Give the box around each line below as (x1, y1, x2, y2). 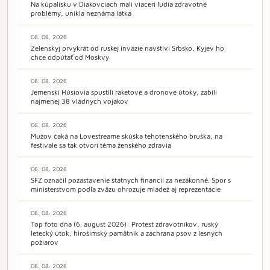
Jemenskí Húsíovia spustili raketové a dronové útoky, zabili (31, 87, 217, 96)
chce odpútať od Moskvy (31, 52, 109, 61)
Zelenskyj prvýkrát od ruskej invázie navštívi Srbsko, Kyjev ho (31, 43, 224, 52)
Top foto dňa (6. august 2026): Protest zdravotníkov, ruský (31, 219, 218, 228)
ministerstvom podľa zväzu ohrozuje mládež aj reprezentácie (31, 184, 221, 193)
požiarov (31, 237, 58, 246)
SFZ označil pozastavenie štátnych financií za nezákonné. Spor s (31, 175, 231, 184)
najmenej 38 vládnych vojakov (31, 96, 128, 105)
